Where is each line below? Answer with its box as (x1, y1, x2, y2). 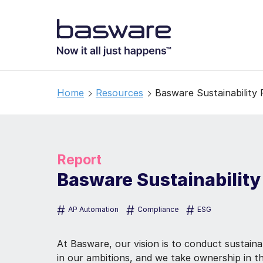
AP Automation (68, 204, 119, 214)
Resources (96, 87, 143, 99)
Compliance (137, 204, 178, 214)
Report (57, 151, 102, 168)
